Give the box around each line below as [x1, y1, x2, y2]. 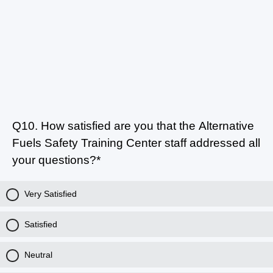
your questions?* [12, 154, 101, 166]
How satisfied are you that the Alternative [38, 119, 254, 132]
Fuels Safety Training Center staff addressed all [12, 136, 260, 149]
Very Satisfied [24, 189, 77, 199]
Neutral [24, 250, 52, 260]
